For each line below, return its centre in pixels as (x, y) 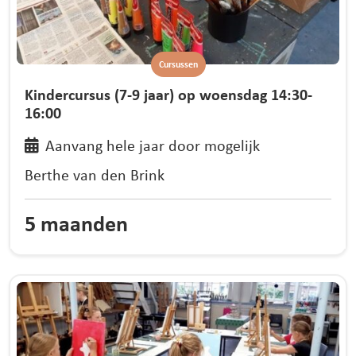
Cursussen (178, 64)
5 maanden (77, 223)
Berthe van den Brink (95, 175)
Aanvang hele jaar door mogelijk (152, 145)
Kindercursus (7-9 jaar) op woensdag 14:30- (169, 94)
